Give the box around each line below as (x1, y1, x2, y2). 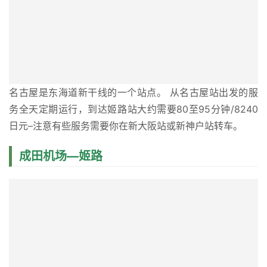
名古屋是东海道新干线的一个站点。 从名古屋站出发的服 (9, 86, 258, 98)
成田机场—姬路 (19, 148, 103, 163)
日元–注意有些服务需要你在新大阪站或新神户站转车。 (9, 119, 243, 132)
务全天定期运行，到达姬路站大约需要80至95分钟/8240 (9, 103, 258, 115)
